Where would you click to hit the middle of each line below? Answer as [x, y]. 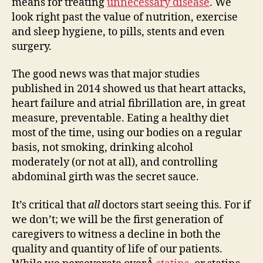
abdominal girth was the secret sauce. [105, 177]
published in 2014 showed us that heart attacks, [129, 89]
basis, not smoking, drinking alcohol [102, 148]
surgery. [32, 46]
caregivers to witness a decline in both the [116, 234]
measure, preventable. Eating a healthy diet [120, 118]
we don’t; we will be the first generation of [117, 220]
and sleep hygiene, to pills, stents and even [118, 32]
